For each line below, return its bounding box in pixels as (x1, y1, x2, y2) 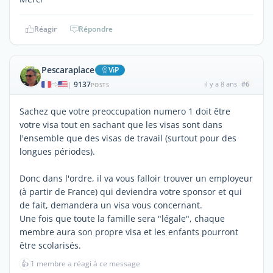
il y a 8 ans (204, 79, 237, 88)
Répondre (79, 23, 113, 34)
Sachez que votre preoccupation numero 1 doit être (19, 105, 230, 117)
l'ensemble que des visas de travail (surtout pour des (19, 132, 236, 144)
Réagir (34, 23, 57, 34)
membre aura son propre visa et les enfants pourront (19, 225, 238, 238)
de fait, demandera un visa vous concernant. (19, 199, 202, 211)
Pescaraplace (41, 63, 94, 76)
